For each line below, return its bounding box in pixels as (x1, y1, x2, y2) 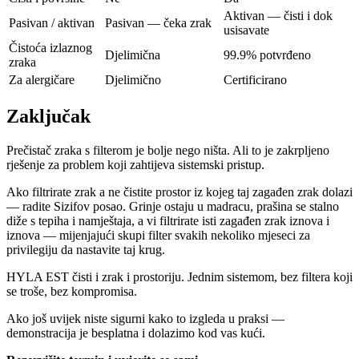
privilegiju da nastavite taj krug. (6, 242, 165, 256)
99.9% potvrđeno (224, 47, 311, 62)
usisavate (224, 22, 269, 37)
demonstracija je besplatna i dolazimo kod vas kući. (6, 325, 265, 340)
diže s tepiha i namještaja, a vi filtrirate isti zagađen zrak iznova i (6, 213, 329, 228)
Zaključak (6, 105, 91, 127)
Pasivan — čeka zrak (105, 15, 212, 30)
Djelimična (105, 47, 160, 62)
